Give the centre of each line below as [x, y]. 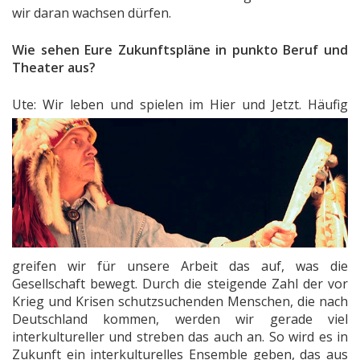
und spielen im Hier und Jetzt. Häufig [229, 104]
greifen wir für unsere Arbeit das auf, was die [180, 266]
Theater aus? [54, 67]
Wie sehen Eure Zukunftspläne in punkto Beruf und [180, 49]
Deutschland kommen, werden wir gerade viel [180, 319]
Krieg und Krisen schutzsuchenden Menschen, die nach [180, 302]
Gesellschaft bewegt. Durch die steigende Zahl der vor [180, 284]
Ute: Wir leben [61, 104]
